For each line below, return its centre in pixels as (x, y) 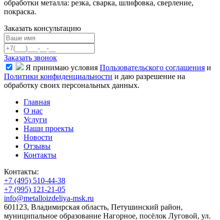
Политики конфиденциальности (58, 76)
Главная (37, 102)
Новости (38, 137)
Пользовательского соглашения (152, 67)
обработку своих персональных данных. (72, 85)
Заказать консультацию (42, 28)
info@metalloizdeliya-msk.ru (49, 198)
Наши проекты (49, 128)
